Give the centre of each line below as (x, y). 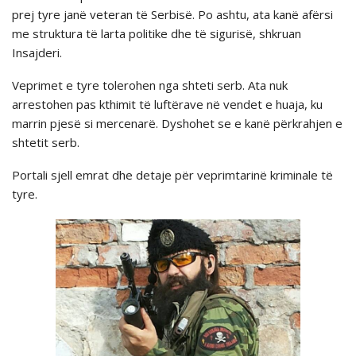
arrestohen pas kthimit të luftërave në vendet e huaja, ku (167, 104)
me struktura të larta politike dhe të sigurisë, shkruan (157, 33)
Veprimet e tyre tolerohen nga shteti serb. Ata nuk (150, 85)
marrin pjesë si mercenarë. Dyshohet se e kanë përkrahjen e (177, 123)
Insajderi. (37, 52)
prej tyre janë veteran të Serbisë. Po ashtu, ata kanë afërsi (172, 14)
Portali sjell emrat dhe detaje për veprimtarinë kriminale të (172, 174)
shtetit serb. (46, 142)
